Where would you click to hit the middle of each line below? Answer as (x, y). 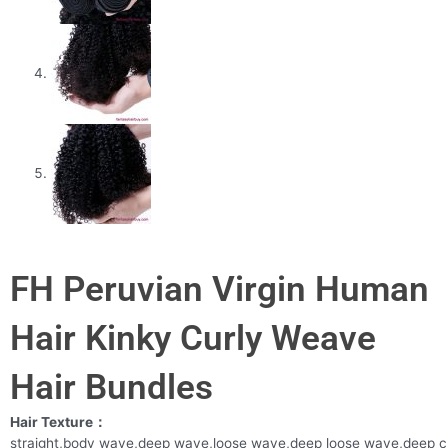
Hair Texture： (58, 421)
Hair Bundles (111, 387)
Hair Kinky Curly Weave (193, 338)
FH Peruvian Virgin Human (219, 289)
